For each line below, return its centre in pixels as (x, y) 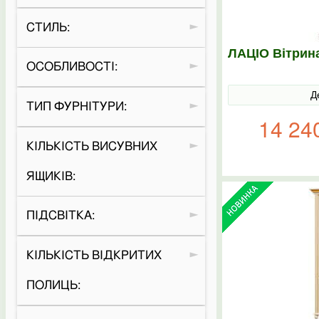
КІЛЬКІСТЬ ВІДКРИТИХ (94, 255)
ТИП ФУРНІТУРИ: (76, 106)
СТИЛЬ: (48, 27)
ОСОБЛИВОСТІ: (72, 67)
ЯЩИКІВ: (51, 176)
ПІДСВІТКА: (60, 216)
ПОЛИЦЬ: (53, 285)
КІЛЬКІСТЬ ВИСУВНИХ (91, 146)
